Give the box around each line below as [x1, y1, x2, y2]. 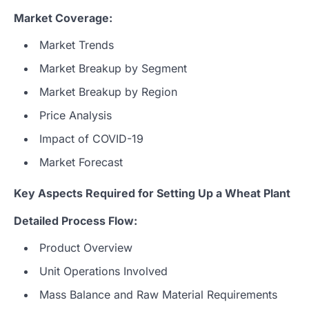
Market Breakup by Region [39, 84, 177, 99]
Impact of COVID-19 [39, 131, 143, 146]
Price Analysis [39, 108, 112, 122]
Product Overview [39, 240, 132, 255]
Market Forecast [39, 154, 123, 169]
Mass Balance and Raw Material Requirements [39, 287, 277, 301]
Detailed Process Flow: [14, 213, 137, 228]
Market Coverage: [14, 10, 112, 25]
